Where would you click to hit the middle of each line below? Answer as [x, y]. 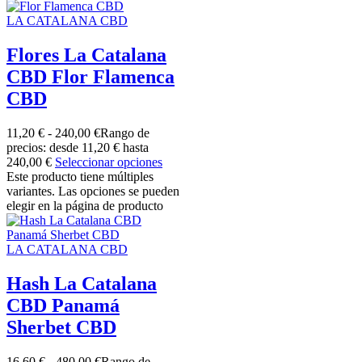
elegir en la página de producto [85, 205]
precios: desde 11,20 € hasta [78, 147]
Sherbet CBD [61, 327]
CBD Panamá [63, 305]
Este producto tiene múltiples [80, 176]
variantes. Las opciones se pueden [93, 191]
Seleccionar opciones [109, 162]
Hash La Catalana [82, 283]
